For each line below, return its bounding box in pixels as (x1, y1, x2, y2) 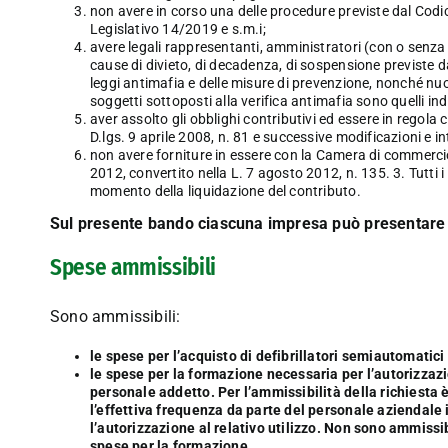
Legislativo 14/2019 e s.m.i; (89, 21, 266, 38)
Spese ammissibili (49, 253, 217, 282)
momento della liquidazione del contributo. (89, 183, 361, 200)
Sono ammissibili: (49, 306, 181, 326)
